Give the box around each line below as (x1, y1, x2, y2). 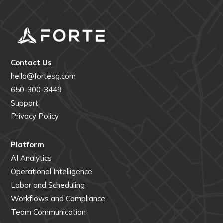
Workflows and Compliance (11, 194, 106, 204)
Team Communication (11, 207, 86, 217)
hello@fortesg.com (11, 71, 76, 81)
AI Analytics (11, 153, 52, 163)
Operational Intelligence (11, 167, 93, 177)
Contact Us (11, 58, 52, 68)
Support (11, 98, 39, 108)
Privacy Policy (11, 111, 59, 121)
